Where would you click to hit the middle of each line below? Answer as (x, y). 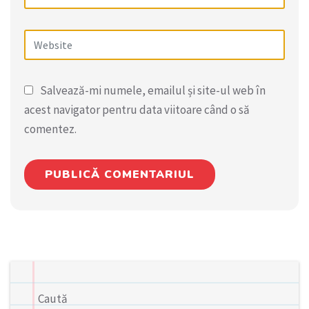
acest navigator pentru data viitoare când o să (137, 109)
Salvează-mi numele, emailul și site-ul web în (153, 90)
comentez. (50, 129)
